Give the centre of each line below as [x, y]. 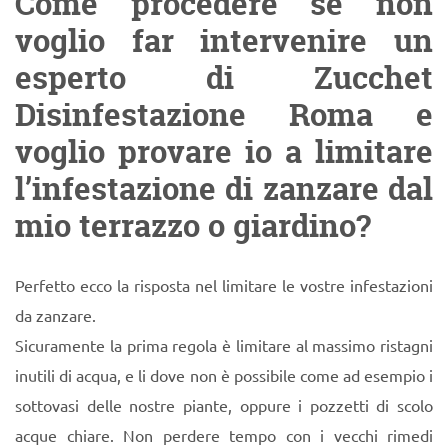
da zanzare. [55, 314]
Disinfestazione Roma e [224, 114]
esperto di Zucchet [224, 77]
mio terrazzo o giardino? [193, 225]
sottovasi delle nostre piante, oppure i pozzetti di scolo [224, 404]
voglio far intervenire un [224, 40]
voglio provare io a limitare [224, 151]
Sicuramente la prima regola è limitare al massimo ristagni [224, 344]
